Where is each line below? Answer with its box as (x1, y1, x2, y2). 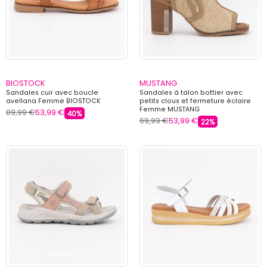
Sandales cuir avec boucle (6, 88, 98, 97)
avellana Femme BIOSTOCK (6, 96, 101, 105)
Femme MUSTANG (139, 104, 200, 114)
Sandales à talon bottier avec (139, 88, 243, 97)
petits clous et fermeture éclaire (139, 96, 251, 105)
